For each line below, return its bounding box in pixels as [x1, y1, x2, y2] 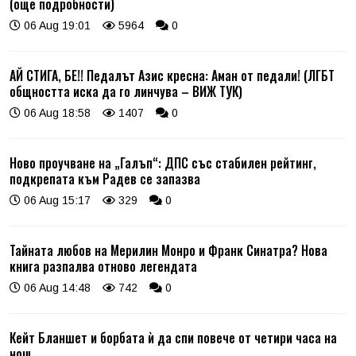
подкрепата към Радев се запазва [10, 168, 200, 188]
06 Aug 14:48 [21, 281, 91, 294]
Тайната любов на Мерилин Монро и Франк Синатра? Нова [10, 240, 327, 260]
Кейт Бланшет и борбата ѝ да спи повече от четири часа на [10, 327, 337, 347]
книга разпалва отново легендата [10, 256, 197, 276]
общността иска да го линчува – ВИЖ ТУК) [10, 81, 242, 101]
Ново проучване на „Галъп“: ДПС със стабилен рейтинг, [10, 153, 316, 172]
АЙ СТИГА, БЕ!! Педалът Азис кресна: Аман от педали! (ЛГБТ [10, 65, 335, 85]
